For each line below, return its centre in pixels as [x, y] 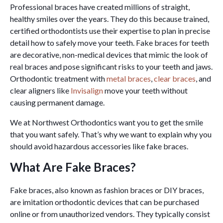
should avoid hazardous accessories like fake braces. [100, 146]
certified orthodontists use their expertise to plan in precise [110, 31]
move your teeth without [145, 91]
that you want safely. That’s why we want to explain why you [111, 134]
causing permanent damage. [57, 103]
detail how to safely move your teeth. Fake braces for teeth [110, 43]
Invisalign [87, 91]
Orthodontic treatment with [58, 79]
